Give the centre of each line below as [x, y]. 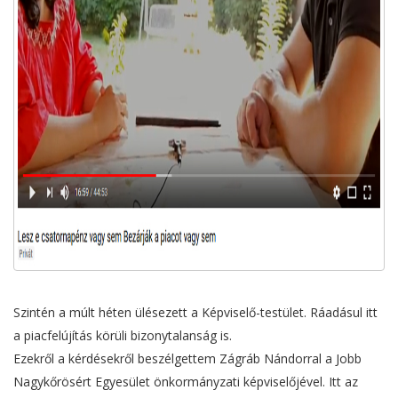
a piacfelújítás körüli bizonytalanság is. [123, 336]
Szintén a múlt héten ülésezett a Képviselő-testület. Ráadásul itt [195, 313]
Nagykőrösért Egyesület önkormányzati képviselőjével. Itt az [186, 382]
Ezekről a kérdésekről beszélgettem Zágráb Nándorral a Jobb [187, 359]
